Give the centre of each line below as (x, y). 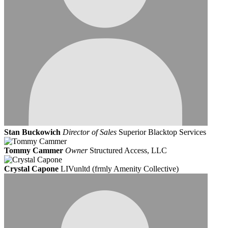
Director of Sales (90, 132)
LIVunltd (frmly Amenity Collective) (120, 169)
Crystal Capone (31, 169)
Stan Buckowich (32, 132)
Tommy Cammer (34, 151)
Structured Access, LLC (128, 151)
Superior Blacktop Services (162, 132)
